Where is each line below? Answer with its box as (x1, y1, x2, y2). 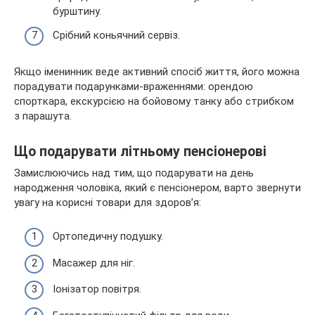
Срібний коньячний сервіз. (53, 28, 180, 41)
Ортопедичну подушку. (53, 230, 163, 243)
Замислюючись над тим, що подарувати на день (14, 166, 254, 179)
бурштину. (53, 5, 101, 18)
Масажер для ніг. (53, 256, 135, 269)
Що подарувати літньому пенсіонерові (14, 143, 266, 160)
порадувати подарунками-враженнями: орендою (14, 79, 253, 93)
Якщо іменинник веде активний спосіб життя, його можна (14, 65, 300, 78)
